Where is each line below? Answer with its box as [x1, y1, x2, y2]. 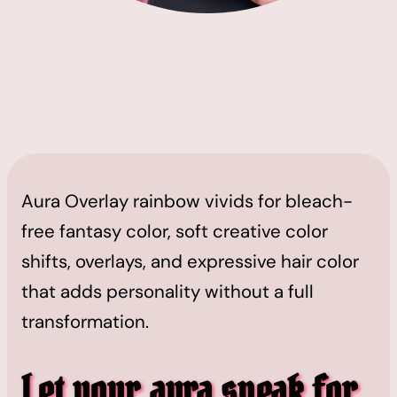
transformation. [21, 309, 149, 333]
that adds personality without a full [21, 279, 314, 303]
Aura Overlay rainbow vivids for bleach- [21, 189, 353, 213]
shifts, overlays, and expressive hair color [21, 249, 359, 273]
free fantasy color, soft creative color [21, 219, 328, 243]
